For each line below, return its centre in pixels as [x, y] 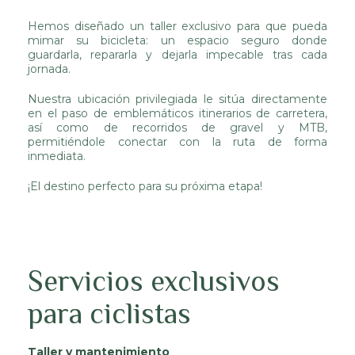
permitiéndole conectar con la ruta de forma [177, 142]
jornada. [51, 69]
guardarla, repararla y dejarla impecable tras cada [177, 55]
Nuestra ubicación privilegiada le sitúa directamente [177, 99]
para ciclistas [109, 313]
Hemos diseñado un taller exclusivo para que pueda [177, 26]
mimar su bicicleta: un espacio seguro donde [177, 40]
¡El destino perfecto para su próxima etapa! [145, 186]
